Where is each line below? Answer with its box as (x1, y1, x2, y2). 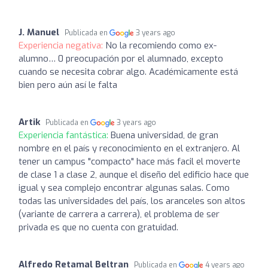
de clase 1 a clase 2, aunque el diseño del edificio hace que (19, 168, 249, 181)
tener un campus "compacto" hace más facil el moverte (19, 155, 240, 167)
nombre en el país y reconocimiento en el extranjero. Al (19, 142, 240, 154)
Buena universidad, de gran (111, 129, 218, 141)
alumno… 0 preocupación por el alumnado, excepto (19, 52, 223, 65)
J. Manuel (19, 26, 59, 38)
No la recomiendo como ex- (105, 39, 217, 51)
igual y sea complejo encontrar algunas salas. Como (19, 181, 230, 194)
